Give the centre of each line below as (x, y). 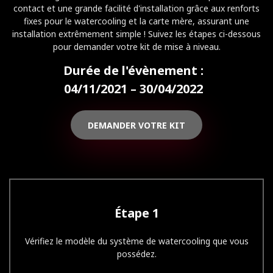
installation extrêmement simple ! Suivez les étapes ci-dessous (136, 34)
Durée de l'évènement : (133, 70)
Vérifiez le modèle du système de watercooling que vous (136, 241)
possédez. (136, 254)
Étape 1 (136, 213)
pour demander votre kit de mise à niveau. (136, 47)
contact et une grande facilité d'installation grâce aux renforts (136, 8)
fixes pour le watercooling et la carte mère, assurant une (136, 21)
